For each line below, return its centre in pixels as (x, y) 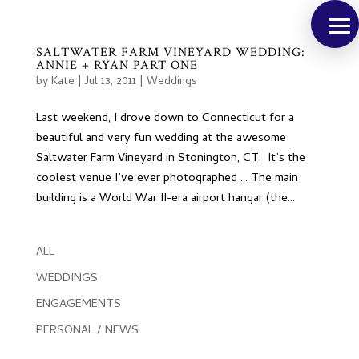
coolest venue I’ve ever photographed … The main (167, 179)
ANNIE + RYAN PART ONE (117, 65)
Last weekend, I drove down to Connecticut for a (165, 119)
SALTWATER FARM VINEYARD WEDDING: (170, 52)
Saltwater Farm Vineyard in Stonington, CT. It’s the (170, 159)
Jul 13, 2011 (110, 82)
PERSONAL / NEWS (87, 331)
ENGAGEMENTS (78, 305)
